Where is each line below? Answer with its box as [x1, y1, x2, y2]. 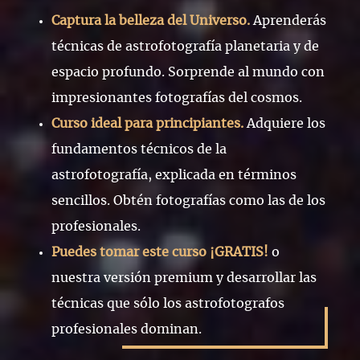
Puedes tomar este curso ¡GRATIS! [51, 246, 272, 259]
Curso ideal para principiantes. [51, 117, 243, 130]
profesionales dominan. [51, 323, 202, 336]
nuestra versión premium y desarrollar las [51, 272, 317, 284]
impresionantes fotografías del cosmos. [51, 92, 302, 104]
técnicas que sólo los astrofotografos [51, 297, 284, 310]
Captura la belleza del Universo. [51, 14, 250, 27]
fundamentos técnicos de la [51, 143, 227, 156]
